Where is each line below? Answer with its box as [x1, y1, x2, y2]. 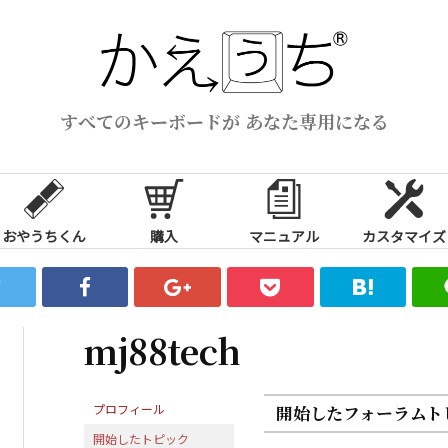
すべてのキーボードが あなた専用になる [59, 107, 389, 134]
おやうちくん [2, 225, 86, 246]
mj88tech [84, 325, 240, 375]
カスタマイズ [362, 225, 446, 246]
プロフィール [93, 399, 165, 417]
